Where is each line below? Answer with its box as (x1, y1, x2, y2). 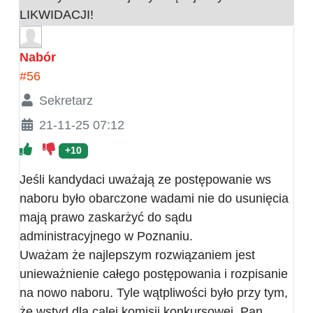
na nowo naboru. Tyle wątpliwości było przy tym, (20, 286, 288, 300)
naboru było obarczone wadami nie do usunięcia (20, 191, 289, 206)
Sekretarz (38, 94, 93, 108)
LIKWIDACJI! (20, 8, 94, 22)
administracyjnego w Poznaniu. (20, 229, 193, 244)
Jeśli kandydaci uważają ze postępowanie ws (20, 173, 271, 187)
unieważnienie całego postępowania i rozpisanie (20, 267, 288, 282)
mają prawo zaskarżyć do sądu (20, 210, 192, 225)
